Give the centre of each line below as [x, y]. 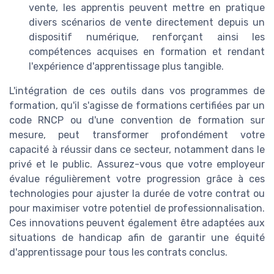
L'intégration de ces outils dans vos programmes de [137, 91]
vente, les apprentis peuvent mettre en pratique [147, 8]
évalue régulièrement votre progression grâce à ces [137, 179]
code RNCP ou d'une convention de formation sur [137, 120]
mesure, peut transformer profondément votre [137, 135]
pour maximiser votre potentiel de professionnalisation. [137, 209]
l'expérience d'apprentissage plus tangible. [126, 67]
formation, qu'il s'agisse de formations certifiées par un [137, 106]
